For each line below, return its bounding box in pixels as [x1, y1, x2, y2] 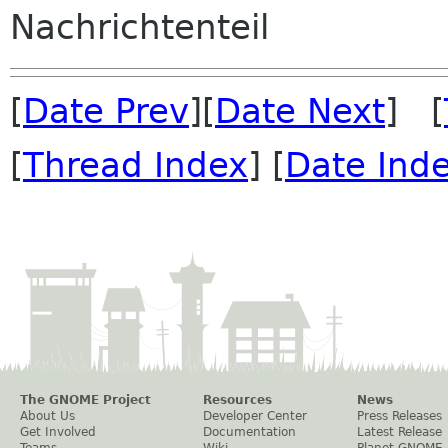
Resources [203, 392, 272, 407]
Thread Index [23, 144, 248, 185]
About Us [20, 408, 75, 423]
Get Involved [20, 424, 96, 439]
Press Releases [357, 408, 442, 423]
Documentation [203, 424, 296, 439]
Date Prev [23, 90, 189, 131]
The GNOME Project [20, 392, 151, 407]
